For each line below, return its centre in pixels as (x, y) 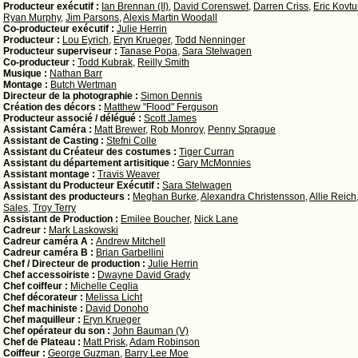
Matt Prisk (104, 342)
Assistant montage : (50, 174)
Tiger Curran (207, 152)
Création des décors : (54, 107)
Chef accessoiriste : (50, 275)
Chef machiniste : (44, 308)
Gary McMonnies (214, 163)
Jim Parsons (92, 18)
